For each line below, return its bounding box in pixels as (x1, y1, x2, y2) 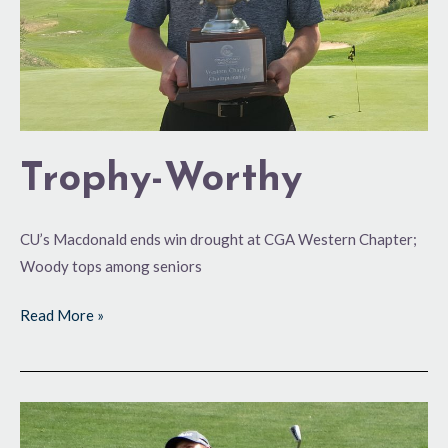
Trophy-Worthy (20, 159, 302, 200)
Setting (19, 405, 68, 424)
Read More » (20, 306, 104, 325)
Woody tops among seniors (20, 256, 202, 275)
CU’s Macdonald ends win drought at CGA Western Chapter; (20, 229, 417, 248)
